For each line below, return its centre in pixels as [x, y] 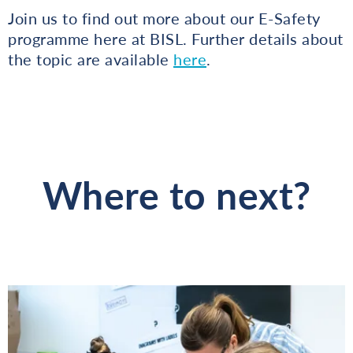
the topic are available [91, 59]
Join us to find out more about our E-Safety [164, 18]
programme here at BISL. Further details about [176, 38]
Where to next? [176, 195]
